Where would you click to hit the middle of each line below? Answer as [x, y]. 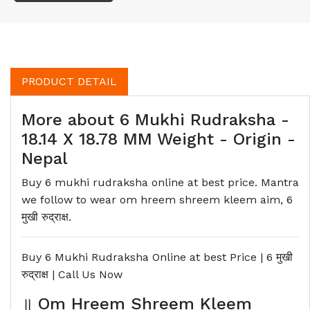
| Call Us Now [85, 275]
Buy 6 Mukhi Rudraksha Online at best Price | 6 [149, 257]
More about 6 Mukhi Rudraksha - [155, 120]
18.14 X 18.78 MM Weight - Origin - [158, 139]
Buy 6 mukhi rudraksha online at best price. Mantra [160, 183]
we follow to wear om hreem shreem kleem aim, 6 [157, 200]
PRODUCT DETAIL [69, 82]
